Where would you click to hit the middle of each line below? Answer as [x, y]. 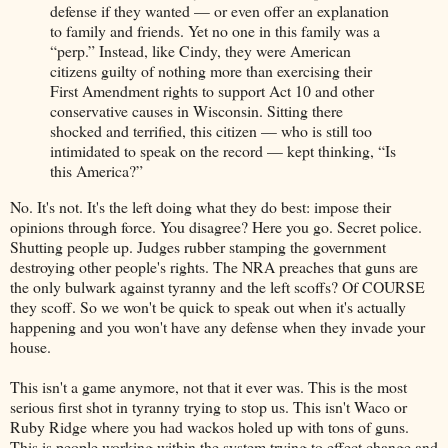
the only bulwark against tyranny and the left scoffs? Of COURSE [217, 286]
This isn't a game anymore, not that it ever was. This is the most [208, 386]
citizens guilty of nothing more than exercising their [211, 71]
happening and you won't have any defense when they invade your [217, 326]
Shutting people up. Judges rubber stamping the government [198, 246]
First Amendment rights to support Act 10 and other [212, 91]
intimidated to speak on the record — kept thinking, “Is [223, 151]
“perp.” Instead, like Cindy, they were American [200, 51]
